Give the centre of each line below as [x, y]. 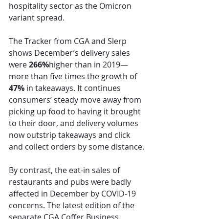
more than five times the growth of [74, 77]
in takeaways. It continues [74, 88]
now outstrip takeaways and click [70, 135]
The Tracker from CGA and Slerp [69, 41]
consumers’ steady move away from [76, 100]
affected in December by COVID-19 [73, 194]
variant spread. [37, 18]
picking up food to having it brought [76, 112]
